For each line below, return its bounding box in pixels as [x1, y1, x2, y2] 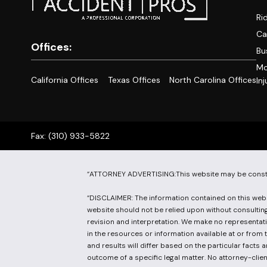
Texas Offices [107, 74, 160, 86]
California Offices [31, 74, 98, 86]
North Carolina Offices [169, 74, 256, 86]
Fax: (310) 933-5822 [31, 131, 110, 142]
